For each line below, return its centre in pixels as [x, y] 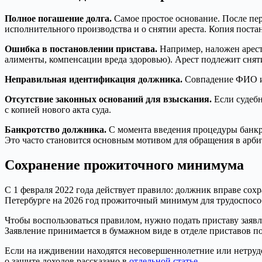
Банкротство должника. [56, 130]
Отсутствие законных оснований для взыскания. [108, 99]
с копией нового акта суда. [58, 110]
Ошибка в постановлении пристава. [81, 49]
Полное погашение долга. [58, 19]
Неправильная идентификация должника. [94, 80]
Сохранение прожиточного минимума [124, 165]
